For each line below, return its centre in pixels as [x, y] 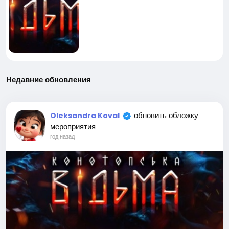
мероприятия [73, 126]
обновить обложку [166, 115]
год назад [62, 136]
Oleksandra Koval [85, 115]
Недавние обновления [49, 79]
